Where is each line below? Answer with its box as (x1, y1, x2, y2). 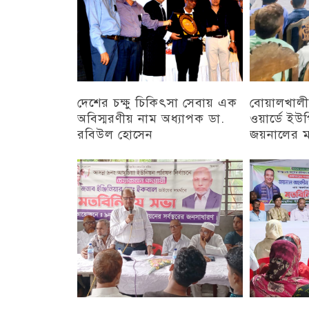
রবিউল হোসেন (77, 126, 153, 142)
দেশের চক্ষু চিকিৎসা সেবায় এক (77, 94, 237, 110)
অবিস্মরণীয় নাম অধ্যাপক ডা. (77, 110, 225, 126)
